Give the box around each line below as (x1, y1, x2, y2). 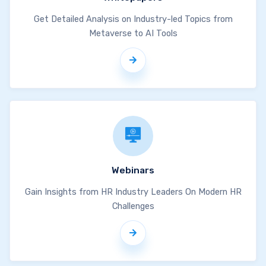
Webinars (112, 165, 154, 176)
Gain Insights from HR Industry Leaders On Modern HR (24, 186, 242, 197)
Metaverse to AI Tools (88, 28, 178, 39)
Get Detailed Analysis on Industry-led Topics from (33, 14, 233, 24)
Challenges (112, 201, 154, 211)
